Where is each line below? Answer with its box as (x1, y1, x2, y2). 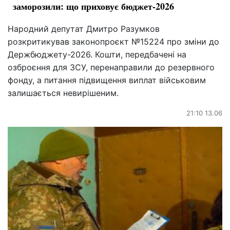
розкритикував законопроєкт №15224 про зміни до (8, 36, 219, 47)
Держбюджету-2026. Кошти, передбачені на (8, 49, 186, 60)
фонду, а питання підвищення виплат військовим (8, 74, 206, 85)
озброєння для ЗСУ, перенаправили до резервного (8, 62, 215, 72)
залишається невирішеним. (8, 87, 119, 98)
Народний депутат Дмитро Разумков (8, 23, 160, 34)
